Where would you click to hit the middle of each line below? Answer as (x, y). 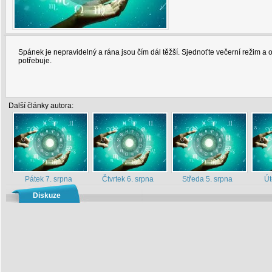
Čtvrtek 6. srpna (128, 179)
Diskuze (47, 195)
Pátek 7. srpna (48, 179)
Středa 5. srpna (207, 179)
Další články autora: (41, 106)
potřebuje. (35, 61)
